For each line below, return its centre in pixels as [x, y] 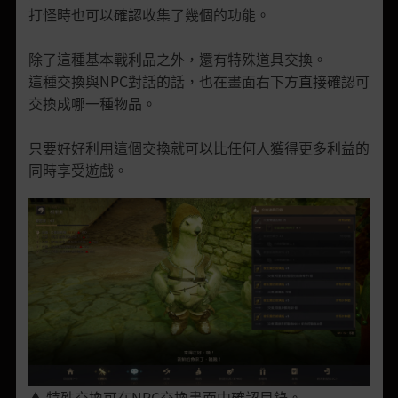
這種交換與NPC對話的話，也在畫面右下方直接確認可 [199, 80]
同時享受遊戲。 [78, 169]
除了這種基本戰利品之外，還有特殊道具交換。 [177, 58]
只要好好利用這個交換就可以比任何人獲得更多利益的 [199, 147]
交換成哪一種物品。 [92, 103]
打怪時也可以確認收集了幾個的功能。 [149, 14]
